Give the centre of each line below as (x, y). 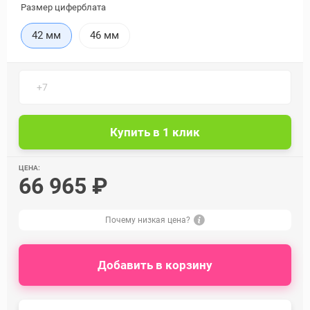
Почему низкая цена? (148, 220)
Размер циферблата (63, 7)
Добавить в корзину (155, 265)
